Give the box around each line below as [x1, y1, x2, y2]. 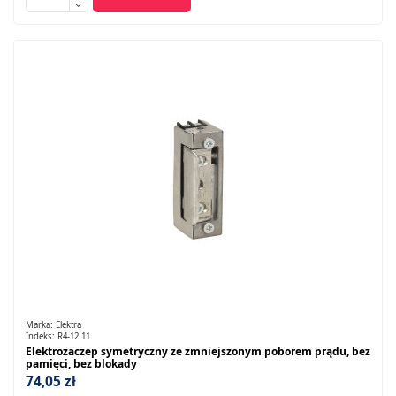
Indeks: [25, 331, 57, 343]
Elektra [55, 318, 81, 331]
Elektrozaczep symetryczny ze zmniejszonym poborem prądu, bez [25, 343, 370, 359]
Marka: [25, 318, 56, 331]
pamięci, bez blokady [25, 355, 137, 371]
